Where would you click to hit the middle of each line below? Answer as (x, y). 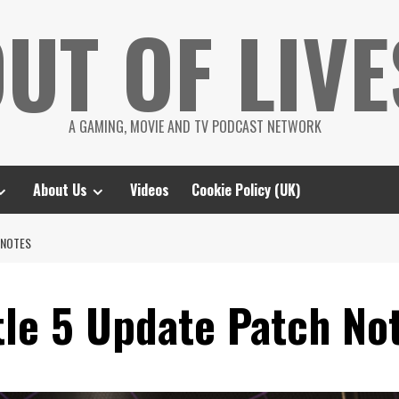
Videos (150, 190)
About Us (60, 190)
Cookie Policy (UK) (246, 190)
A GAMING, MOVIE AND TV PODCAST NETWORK (195, 126)
